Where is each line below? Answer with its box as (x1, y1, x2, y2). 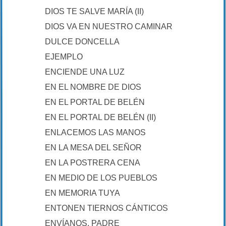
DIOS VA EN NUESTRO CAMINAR (45, 22, 173, 31)
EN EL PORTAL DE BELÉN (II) (45, 113, 156, 122)
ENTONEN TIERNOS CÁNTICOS (45, 204, 168, 212)
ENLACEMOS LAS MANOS (45, 128, 146, 137)
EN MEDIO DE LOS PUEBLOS (45, 174, 157, 182)
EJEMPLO (45, 52, 83, 61)
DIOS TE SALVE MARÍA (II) (45, 7, 144, 16)
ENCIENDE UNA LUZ (45, 68, 125, 76)
